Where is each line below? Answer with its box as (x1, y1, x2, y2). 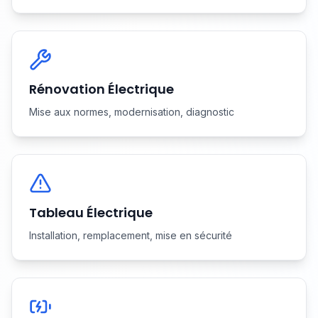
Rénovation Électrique (29, 80, 174, 98)
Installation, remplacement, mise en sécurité (29, 229, 232, 241)
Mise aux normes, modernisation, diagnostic (29, 106, 234, 118)
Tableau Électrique (29, 204, 153, 221)
